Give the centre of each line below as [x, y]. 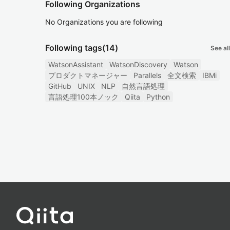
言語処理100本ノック [83, 97]
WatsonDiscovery [138, 64]
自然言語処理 [143, 86]
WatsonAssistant [76, 64]
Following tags [74, 48]
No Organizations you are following [104, 22]
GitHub [60, 86]
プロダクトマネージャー [88, 75]
